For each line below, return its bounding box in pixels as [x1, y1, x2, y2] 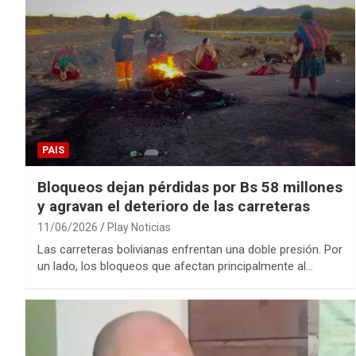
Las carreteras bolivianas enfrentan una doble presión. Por [37, 242, 342, 257]
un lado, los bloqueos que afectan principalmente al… [37, 259, 313, 274]
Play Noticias [107, 221, 171, 234]
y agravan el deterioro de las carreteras [37, 197, 310, 216]
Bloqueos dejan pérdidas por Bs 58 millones [37, 178, 342, 197]
